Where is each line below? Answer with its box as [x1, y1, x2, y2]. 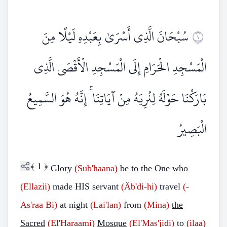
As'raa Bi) [20, 200, 57, 210]
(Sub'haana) [74, 163, 118, 173]
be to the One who [118, 163, 188, 173]
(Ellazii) [20, 181, 50, 192]
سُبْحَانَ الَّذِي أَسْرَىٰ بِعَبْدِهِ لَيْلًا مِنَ [42, 24, 188, 49]
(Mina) [144, 200, 169, 210]
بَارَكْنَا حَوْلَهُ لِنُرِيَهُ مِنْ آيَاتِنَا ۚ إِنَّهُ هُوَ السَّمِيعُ [27, 86, 207, 111]
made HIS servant [50, 181, 121, 192]
